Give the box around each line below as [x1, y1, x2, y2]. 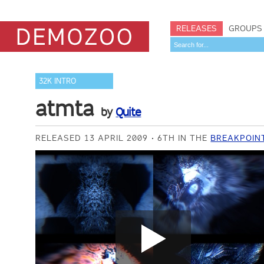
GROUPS [229, 23, 262, 34]
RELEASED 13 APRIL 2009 [35, 133, 148, 143]
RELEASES [176, 23, 217, 34]
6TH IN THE [157, 133, 211, 143]
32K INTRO [39, 76, 77, 86]
